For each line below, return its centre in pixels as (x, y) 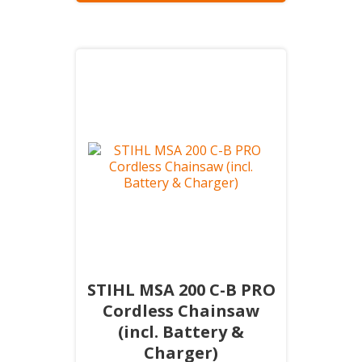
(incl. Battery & (181, 332)
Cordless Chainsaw (181, 311)
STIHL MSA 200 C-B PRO (181, 290)
